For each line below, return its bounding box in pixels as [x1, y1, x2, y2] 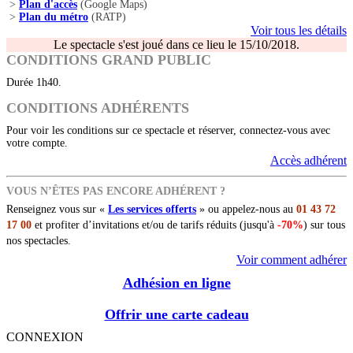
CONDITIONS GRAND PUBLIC [6, 52, 211, 69]
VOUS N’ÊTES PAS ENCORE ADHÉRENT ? [6, 185, 225, 198]
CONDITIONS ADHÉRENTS [6, 100, 189, 117]
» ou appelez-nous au [196, 203, 296, 216]
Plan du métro [19, 11, 88, 24]
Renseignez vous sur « [6, 203, 108, 216]
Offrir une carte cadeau [104, 307, 249, 323]
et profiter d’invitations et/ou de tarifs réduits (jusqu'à [32, 219, 277, 232]
